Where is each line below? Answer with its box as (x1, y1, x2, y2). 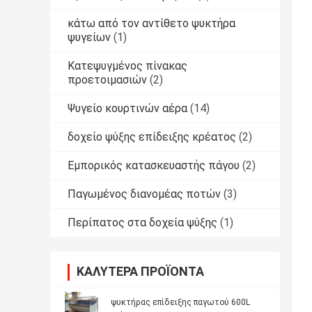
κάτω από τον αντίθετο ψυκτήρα (68, 17, 235, 31)
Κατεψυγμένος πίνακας (68, 59, 187, 73)
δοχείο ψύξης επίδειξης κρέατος (68, 130, 236, 144)
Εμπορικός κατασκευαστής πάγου (68, 159, 240, 173)
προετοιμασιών (68, 73, 147, 87)
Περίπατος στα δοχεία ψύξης (68, 216, 217, 230)
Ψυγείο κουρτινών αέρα (68, 102, 187, 116)
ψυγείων (68, 31, 111, 45)
